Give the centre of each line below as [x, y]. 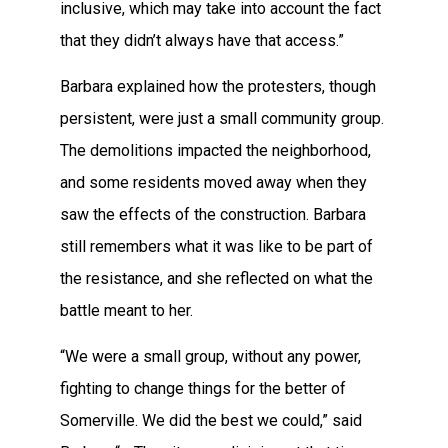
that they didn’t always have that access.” [202, 40]
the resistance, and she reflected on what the [216, 278]
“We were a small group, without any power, [210, 357]
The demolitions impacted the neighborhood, [215, 150]
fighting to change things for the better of [203, 389]
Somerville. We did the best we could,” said [211, 421]
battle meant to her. [126, 310]
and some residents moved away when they [213, 182]
